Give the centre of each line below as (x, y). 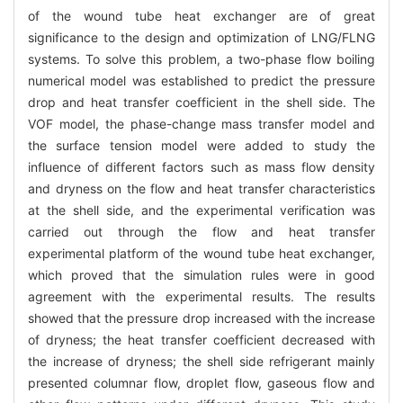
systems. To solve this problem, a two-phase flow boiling (201, 58)
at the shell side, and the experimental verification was (201, 210)
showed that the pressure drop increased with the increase (201, 318)
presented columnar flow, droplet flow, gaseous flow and (201, 382)
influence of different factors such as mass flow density (201, 166)
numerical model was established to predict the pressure (201, 80)
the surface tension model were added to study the (201, 145)
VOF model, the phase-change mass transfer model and (201, 123)
